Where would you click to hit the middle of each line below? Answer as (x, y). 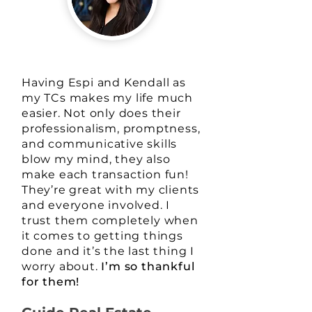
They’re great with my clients (111, 190)
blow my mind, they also (96, 159)
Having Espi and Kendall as (104, 83)
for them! (51, 282)
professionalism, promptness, (111, 128)
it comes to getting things (102, 236)
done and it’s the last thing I (108, 251)
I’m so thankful (148, 266)
